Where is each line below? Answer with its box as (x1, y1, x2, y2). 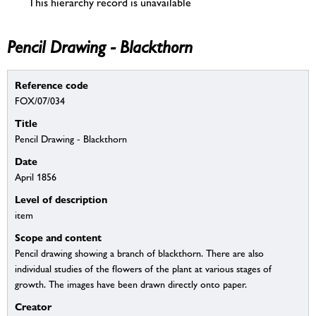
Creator (15, 300, 51, 313)
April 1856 (15, 171, 56, 183)
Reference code (15, 79, 88, 92)
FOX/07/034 (15, 95, 65, 107)
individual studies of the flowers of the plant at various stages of (15, 263, 272, 275)
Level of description (15, 193, 107, 206)
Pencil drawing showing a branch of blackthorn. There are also (15, 248, 264, 260)
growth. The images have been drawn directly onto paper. (15, 279, 247, 291)
